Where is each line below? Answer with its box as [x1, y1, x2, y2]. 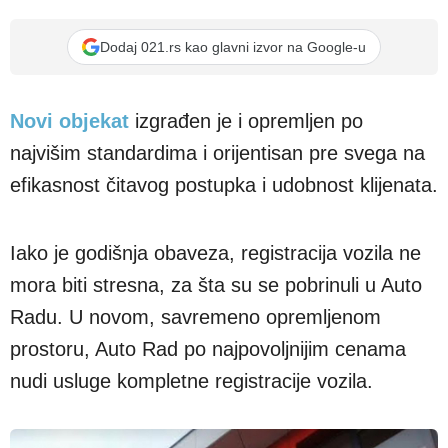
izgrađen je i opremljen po [129, 110, 363, 132]
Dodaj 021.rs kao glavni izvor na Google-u [100, 38, 366, 55]
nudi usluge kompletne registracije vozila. [10, 354, 373, 376]
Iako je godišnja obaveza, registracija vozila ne [10, 226, 421, 248]
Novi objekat [10, 110, 129, 132]
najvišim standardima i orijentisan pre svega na [10, 142, 425, 164]
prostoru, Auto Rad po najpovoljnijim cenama [10, 322, 406, 344]
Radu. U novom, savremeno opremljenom [10, 290, 381, 312]
